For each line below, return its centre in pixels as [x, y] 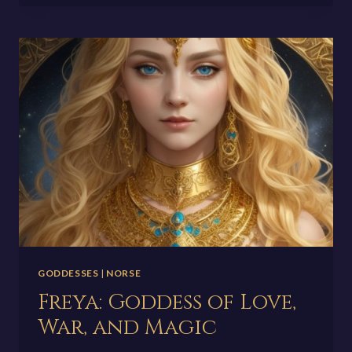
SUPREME [134, 22]
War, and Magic [130, 328]
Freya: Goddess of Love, [167, 303]
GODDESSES [68, 273]
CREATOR [134, 39]
